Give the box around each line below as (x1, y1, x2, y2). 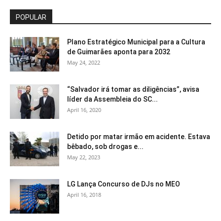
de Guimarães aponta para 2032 (67, 48, 170, 56)
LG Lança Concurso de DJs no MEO (67, 180, 180, 188)
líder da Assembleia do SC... (67, 95, 158, 104)
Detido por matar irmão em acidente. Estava (67, 133, 210, 141)
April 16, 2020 (67, 106, 101, 114)
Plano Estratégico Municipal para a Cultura (67, 38, 205, 46)
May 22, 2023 (67, 153, 100, 161)
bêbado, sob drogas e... (67, 143, 144, 151)
